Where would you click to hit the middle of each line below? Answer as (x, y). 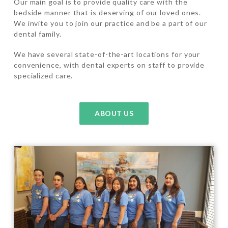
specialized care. (43, 75)
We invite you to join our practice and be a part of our (110, 23)
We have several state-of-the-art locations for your (107, 54)
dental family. (37, 34)
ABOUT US (114, 113)
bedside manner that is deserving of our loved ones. (107, 13)
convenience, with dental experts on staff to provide (109, 65)
